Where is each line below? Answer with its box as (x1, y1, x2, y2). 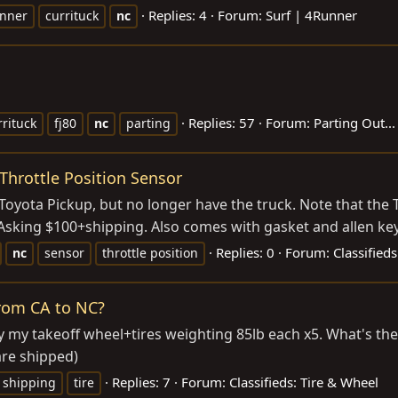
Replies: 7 (112, 372, 171, 391)
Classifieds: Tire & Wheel (229, 372, 378, 391)
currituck (45, 6, 99, 24)
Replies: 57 (188, 113, 255, 131)
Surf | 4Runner (266, 5, 357, 24)
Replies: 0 (216, 243, 275, 261)
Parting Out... (314, 113, 395, 131)
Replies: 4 (148, 5, 207, 24)
